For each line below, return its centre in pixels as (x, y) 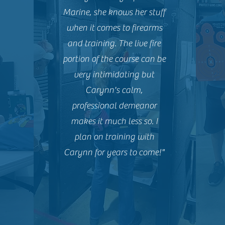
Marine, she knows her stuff (114, 12)
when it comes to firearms (114, 28)
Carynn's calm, (114, 90)
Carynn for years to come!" (114, 152)
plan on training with (114, 137)
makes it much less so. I (114, 121)
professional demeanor (114, 106)
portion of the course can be (114, 59)
